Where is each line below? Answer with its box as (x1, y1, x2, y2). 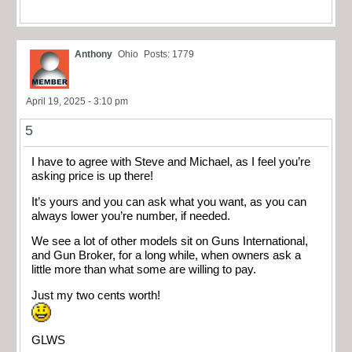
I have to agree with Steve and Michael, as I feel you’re (31, 156, 310, 169)
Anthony (75, 49, 112, 60)
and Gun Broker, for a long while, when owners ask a (31, 249, 301, 262)
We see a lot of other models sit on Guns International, (31, 235, 308, 248)
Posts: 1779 (144, 49, 194, 60)
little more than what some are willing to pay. (31, 263, 256, 277)
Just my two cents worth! (31, 288, 160, 302)
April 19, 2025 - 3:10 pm (26, 96, 128, 108)
